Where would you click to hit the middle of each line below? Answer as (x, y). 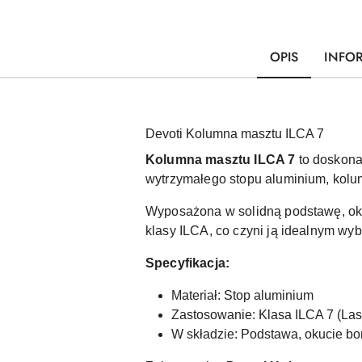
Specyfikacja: (188, 263)
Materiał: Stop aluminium (242, 295)
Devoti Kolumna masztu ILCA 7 (235, 134)
